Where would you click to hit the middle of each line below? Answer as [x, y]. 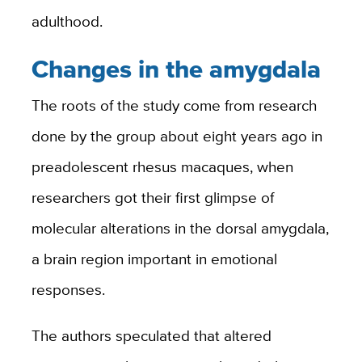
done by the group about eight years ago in [177, 136]
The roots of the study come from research [174, 105]
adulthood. [67, 21]
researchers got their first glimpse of [152, 198]
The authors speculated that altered [151, 336]
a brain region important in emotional [154, 259]
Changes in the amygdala [176, 69]
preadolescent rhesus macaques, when [162, 167]
